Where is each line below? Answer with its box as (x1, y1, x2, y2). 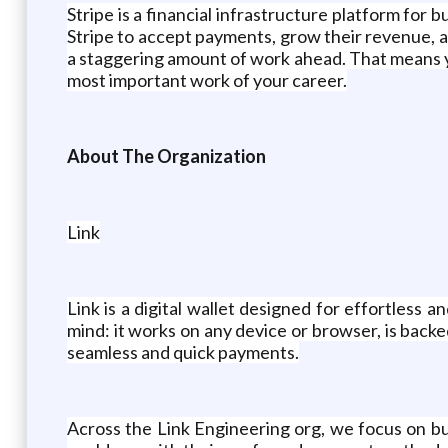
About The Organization (66, 144, 266, 167)
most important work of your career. (66, 68, 347, 91)
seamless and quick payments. (66, 340, 299, 363)
